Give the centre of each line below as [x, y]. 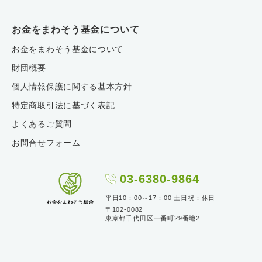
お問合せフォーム [46, 143]
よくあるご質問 [42, 124]
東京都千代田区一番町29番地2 [153, 218]
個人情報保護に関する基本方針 [72, 87]
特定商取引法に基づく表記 [63, 106]
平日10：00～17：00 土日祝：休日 [160, 198]
